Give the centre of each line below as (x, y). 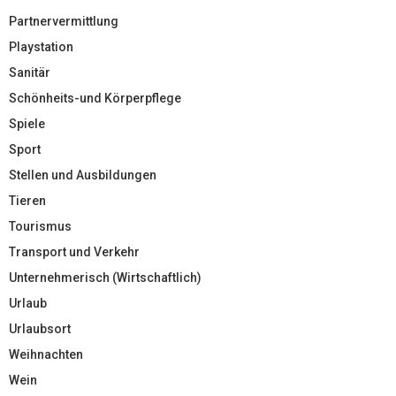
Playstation (41, 47)
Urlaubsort (40, 329)
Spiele (27, 124)
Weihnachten (46, 355)
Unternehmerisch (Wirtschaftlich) (105, 278)
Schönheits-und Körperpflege (95, 99)
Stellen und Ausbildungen (83, 175)
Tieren (27, 201)
